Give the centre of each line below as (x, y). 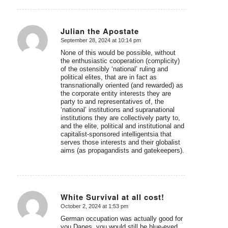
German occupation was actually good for (121, 219)
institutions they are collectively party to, (120, 118)
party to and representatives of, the (112, 101)
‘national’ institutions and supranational (117, 109)
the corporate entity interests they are (116, 93)
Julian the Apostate (99, 31)
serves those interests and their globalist (120, 142)
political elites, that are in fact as (108, 77)
